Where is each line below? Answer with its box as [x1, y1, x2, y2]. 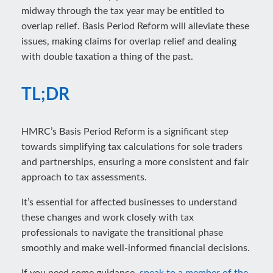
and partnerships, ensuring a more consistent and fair [21, 157, 249, 167]
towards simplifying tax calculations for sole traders [21, 142, 243, 152]
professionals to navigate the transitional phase [21, 228, 223, 238]
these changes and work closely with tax [21, 213, 194, 222]
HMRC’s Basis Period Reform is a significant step [21, 127, 229, 136]
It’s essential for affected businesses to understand [21, 197, 237, 207]
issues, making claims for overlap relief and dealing [21, 37, 236, 46]
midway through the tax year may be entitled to [21, 6, 224, 16]
